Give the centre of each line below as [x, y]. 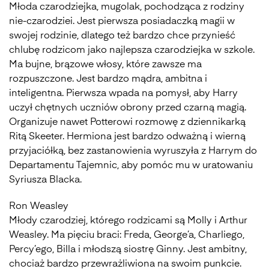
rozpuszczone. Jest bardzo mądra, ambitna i [108, 79]
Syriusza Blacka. [45, 180]
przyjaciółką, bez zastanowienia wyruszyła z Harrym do [133, 151]
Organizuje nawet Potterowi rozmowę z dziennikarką [127, 122]
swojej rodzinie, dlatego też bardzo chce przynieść [122, 36]
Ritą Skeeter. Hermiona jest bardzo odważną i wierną [127, 137]
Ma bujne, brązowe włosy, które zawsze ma [105, 65]
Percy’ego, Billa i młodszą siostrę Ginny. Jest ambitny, [128, 250]
